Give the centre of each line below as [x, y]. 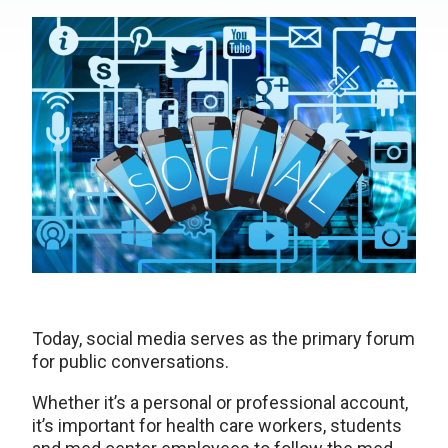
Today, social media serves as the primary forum [223, 338]
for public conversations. [130, 361]
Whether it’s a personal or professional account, [220, 402]
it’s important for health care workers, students [217, 425]
